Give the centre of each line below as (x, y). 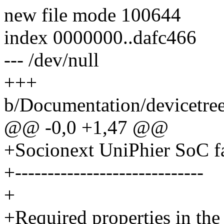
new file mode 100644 (92, 15)
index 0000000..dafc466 (100, 37)
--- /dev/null (51, 60)
